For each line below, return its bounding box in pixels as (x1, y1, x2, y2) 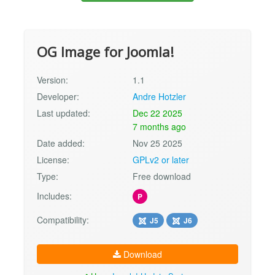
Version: (37, 73, 68, 86)
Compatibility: (37, 213, 89, 226)
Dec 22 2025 (133, 106, 183, 119)
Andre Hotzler (133, 90, 187, 103)
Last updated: (37, 106, 90, 119)
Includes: (37, 189, 72, 202)
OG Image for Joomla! (37, 42, 174, 61)
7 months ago (133, 120, 187, 133)
